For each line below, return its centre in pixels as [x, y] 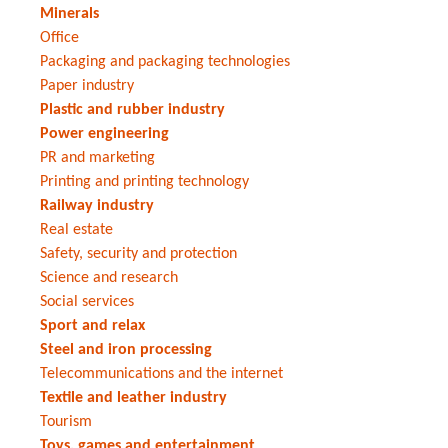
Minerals [69, 13]
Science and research [109, 277]
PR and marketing [97, 157]
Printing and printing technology [144, 181]
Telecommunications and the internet [161, 373]
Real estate [76, 229]
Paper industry [87, 85]
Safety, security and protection [138, 253]
